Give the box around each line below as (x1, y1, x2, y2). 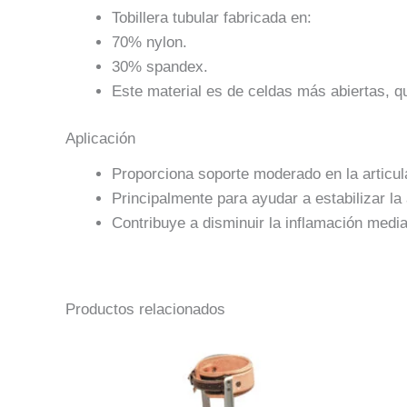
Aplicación (65, 130, 135, 148)
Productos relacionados (65, 301, 225, 319)
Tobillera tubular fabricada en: (112, 8, 312, 26)
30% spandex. (112, 57, 208, 75)
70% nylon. (112, 33, 187, 51)
